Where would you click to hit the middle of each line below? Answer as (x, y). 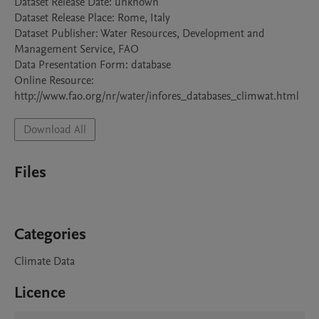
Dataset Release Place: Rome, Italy (92, 18)
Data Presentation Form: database (93, 65)
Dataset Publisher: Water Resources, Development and (140, 33)
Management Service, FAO (77, 49)
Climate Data (45, 261)
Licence (40, 293)
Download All (55, 130)
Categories (50, 234)
